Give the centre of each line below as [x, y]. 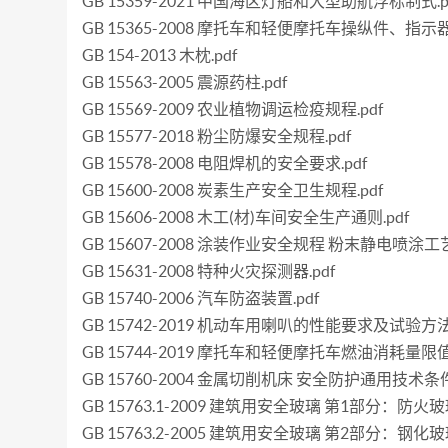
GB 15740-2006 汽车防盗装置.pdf [201, 298]
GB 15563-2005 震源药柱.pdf [185, 82]
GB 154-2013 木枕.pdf [160, 55]
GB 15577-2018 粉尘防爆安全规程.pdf [217, 136]
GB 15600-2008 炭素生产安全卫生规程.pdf [233, 190]
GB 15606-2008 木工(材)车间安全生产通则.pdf [246, 217]
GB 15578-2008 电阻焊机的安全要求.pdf [225, 163]
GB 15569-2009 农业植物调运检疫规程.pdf [233, 109]
